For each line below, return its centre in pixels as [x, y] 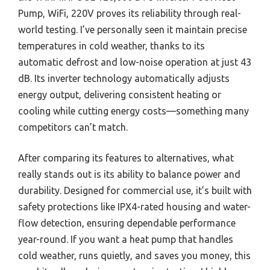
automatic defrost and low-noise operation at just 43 [135, 62]
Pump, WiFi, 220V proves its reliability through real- [130, 13]
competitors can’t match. [73, 127]
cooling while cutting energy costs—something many [133, 111]
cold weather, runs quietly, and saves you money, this [134, 255]
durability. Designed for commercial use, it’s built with [135, 190]
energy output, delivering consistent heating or [120, 94]
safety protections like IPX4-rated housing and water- [134, 206]
